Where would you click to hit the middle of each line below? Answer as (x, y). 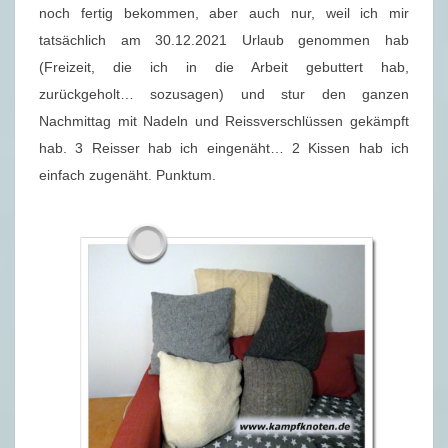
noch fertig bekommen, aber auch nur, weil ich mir (224, 13)
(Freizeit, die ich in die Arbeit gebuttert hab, (224, 67)
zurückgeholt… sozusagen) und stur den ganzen (224, 94)
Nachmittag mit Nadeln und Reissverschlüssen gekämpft (224, 121)
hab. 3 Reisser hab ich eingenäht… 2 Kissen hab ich (224, 148)
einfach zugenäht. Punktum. (127, 175)
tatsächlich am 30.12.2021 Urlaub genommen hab (224, 40)
